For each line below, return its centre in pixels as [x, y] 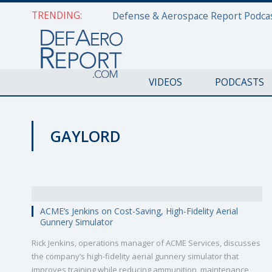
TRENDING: [57, 15]
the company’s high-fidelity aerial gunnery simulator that [135, 256]
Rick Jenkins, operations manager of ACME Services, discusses [146, 243]
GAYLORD [86, 136]
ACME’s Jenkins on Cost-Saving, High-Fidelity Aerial [139, 211]
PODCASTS [239, 82]
